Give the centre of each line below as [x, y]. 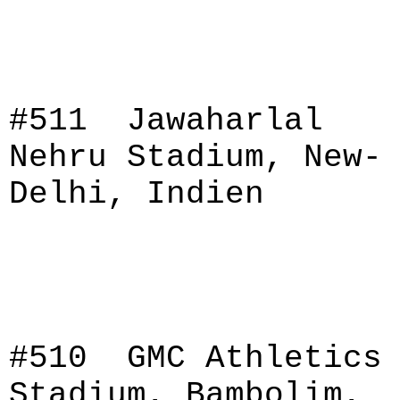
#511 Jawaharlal [166, 121]
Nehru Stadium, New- [196, 158]
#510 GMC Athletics [196, 358]
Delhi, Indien [137, 194]
